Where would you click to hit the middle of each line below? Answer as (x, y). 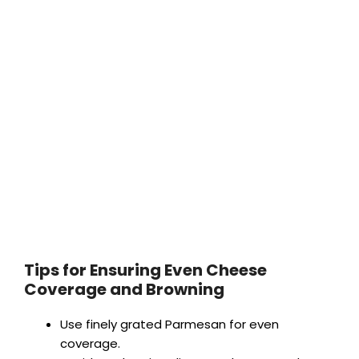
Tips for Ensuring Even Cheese (145, 270)
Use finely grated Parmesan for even (169, 325)
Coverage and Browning (124, 290)
